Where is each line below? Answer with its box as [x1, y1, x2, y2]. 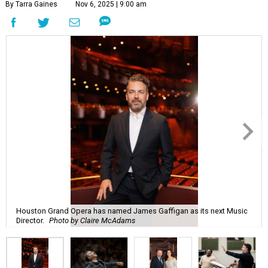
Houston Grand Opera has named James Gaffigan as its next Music [16, 206, 248, 215]
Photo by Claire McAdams [49, 215, 135, 225]
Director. [16, 215, 44, 225]
